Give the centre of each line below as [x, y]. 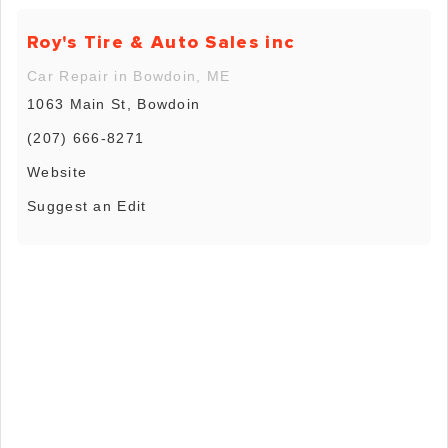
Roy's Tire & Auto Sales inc [161, 42]
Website [57, 172]
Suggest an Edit [87, 206]
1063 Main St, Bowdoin [114, 104]
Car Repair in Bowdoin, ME [129, 76]
